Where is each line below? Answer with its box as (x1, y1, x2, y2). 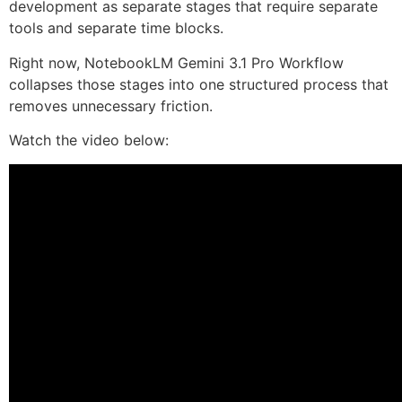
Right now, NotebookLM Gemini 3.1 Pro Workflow (9, 53, 344, 72)
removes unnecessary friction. (9, 96, 213, 115)
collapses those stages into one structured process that (9, 74, 389, 93)
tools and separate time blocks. (9, 19, 223, 38)
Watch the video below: (9, 131, 169, 150)
